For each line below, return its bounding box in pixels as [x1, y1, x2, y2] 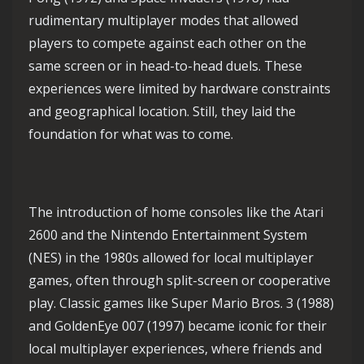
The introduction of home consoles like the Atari [28, 202, 323, 221]
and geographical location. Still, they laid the [28, 102, 296, 120]
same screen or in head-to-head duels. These [28, 56, 302, 75]
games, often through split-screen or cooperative [28, 271, 331, 289]
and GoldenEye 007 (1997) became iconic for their [28, 316, 327, 335]
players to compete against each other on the [28, 33, 306, 52]
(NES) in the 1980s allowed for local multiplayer [28, 248, 314, 266]
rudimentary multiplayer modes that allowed [28, 11, 298, 29]
